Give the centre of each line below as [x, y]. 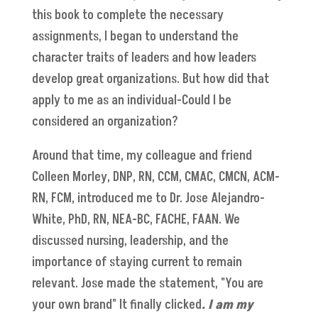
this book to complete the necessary [127, 15]
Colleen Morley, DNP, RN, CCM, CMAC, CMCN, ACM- [155, 177]
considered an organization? [105, 121]
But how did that [225, 79]
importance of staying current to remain [137, 262]
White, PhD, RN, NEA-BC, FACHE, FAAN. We [136, 219]
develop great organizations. [105, 79]
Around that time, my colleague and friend [142, 155]
